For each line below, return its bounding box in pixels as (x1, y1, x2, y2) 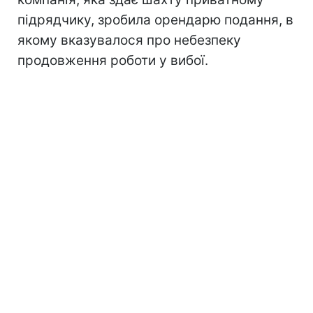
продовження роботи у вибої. (17, 52, 208, 68)
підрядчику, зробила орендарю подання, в (17, 11, 293, 28)
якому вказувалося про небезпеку (17, 31, 241, 48)
